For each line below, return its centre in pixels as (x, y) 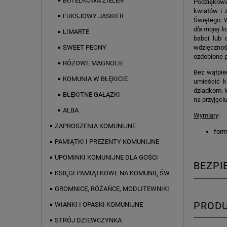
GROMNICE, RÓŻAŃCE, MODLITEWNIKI (112, 189)
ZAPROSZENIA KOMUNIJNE (95, 126)
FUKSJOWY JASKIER (93, 16)
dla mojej (207, 29)
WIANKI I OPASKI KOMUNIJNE (99, 205)
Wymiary (206, 116)
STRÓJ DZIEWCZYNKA (88, 220)
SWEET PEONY (85, 48)
